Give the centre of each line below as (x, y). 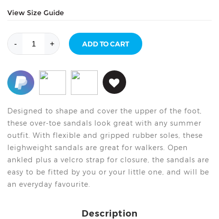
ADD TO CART (106, 44)
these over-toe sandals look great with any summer (104, 123)
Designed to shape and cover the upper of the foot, (105, 111)
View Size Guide (36, 13)
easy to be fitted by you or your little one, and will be (108, 172)
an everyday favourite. (49, 184)
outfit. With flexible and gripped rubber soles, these (105, 135)
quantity (38, 84)
